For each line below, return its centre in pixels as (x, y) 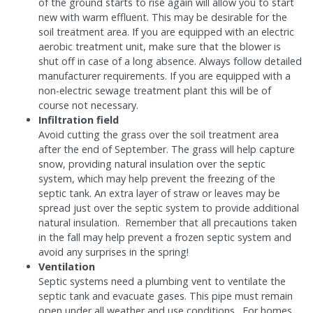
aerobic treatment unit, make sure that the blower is (160, 47)
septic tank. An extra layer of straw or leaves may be (159, 194)
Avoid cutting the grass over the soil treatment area (159, 135)
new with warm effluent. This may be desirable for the (163, 17)
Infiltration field (79, 120)
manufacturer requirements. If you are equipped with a (165, 76)
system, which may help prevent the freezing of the (157, 179)
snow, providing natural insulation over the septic (152, 164)
